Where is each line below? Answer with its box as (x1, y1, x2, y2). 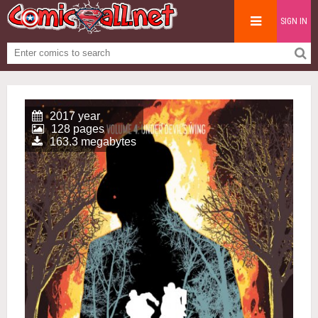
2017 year (50, 110, 100, 122)
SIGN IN (280, 16, 307, 26)
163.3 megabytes (50, 136, 136, 148)
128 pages (51, 123, 104, 135)
